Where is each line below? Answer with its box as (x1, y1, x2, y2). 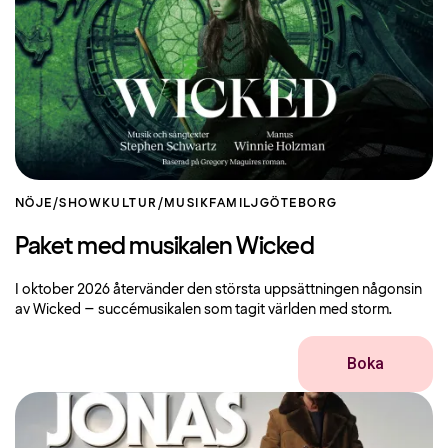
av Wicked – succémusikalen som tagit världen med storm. (15, 303, 393, 318)
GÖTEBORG (259, 198, 338, 211)
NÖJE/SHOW (15, 198, 102, 211)
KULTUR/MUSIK (101, 198, 210, 211)
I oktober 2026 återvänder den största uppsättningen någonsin (15, 283, 422, 298)
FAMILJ (209, 198, 260, 211)
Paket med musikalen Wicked (15, 235, 315, 261)
